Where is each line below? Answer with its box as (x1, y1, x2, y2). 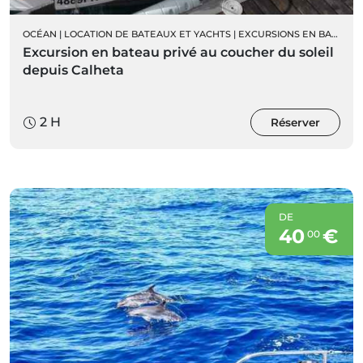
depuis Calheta (23, 62, 124, 79)
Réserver (271, 116, 320, 130)
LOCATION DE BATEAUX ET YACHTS (64, 28, 231, 41)
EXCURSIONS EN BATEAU (238, 28, 331, 41)
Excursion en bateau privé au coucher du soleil (23, 45, 334, 61)
